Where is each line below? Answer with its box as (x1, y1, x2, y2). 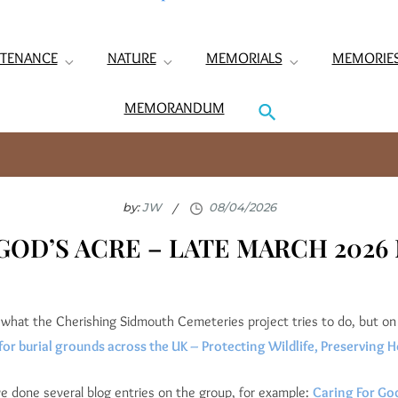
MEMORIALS (205, 49, 283, 68)
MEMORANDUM (123, 99, 225, 117)
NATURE (107, 49, 156, 68)
